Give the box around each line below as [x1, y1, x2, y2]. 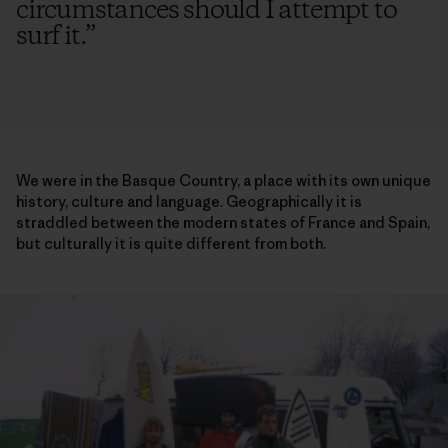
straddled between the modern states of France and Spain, [16, 212, 430, 232]
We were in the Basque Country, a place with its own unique [16, 170, 431, 190]
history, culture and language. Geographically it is [16, 191, 362, 211]
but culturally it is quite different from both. [16, 233, 326, 253]
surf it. [16, 18, 86, 55]
